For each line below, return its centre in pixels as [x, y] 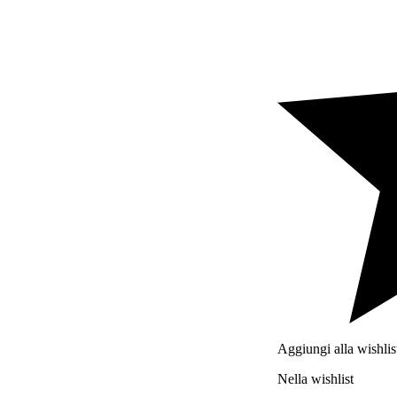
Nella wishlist [316, 379]
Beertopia [67, 62]
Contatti [62, 157]
